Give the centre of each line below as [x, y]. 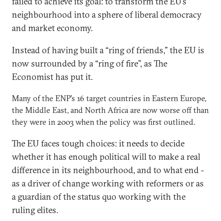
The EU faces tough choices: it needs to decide [98, 143]
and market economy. [52, 28]
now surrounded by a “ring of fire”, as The [90, 63]
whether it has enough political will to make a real [106, 157]
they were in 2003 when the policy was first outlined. [104, 122]
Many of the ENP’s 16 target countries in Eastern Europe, [109, 98]
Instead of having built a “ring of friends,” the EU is [108, 50]
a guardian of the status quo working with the [99, 197]
